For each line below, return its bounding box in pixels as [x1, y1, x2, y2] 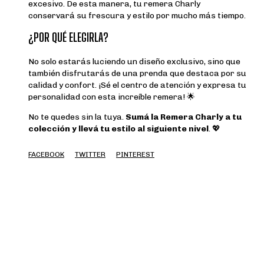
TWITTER [75, 150, 105, 159]
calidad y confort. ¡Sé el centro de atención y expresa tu [28, 80, 246, 91]
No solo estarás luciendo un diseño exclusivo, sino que [28, 57, 240, 67]
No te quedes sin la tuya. [28, 112, 126, 123]
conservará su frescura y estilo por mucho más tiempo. [28, 11, 246, 21]
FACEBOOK [28, 150, 64, 159]
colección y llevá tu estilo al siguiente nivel [28, 124, 209, 134]
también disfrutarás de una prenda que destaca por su [28, 68, 246, 79]
